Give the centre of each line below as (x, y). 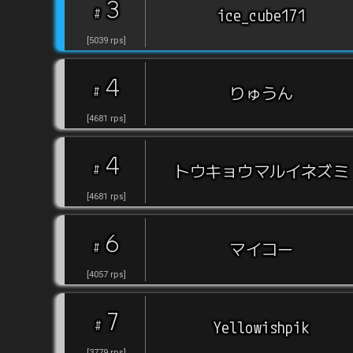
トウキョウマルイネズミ (261, 172)
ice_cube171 (261, 16)
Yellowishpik (261, 328)
